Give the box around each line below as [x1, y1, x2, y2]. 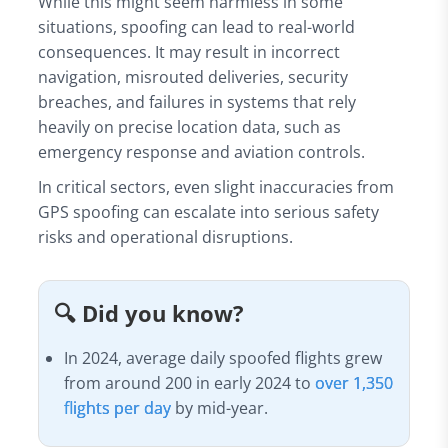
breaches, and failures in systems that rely [37, 90, 356, 113]
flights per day [64, 396, 176, 419]
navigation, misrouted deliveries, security [37, 65, 348, 88]
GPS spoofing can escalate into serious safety [37, 200, 379, 223]
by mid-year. [175, 396, 269, 419]
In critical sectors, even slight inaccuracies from [37, 175, 394, 198]
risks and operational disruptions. [37, 225, 293, 248]
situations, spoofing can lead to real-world [37, 15, 355, 38]
